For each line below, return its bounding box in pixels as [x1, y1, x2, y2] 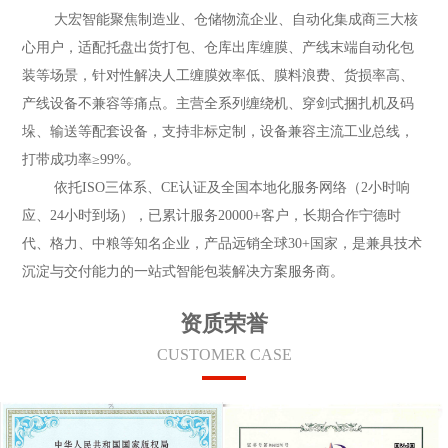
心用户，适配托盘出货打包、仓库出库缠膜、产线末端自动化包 [22, 39, 415, 56]
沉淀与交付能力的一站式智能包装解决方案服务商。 [22, 263, 345, 280]
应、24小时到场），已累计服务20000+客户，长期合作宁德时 [22, 207, 402, 224]
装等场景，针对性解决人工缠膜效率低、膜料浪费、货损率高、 [22, 67, 415, 84]
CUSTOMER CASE [156, 346, 292, 364]
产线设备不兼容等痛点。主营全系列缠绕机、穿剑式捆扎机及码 [22, 95, 415, 112]
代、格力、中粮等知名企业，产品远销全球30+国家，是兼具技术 [22, 235, 423, 252]
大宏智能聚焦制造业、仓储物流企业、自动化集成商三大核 [22, 11, 419, 28]
